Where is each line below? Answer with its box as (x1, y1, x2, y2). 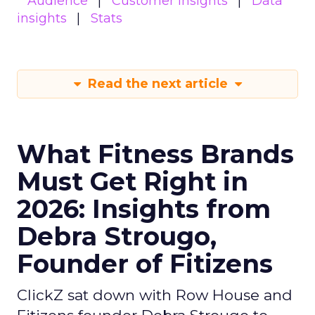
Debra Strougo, (17, 221, 217, 252)
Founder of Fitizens (17, 248, 273, 279)
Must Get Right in (17, 166, 248, 197)
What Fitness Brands (17, 139, 294, 169)
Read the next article (84, 76, 231, 91)
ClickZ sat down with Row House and (17, 286, 292, 304)
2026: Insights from (17, 193, 271, 224)
